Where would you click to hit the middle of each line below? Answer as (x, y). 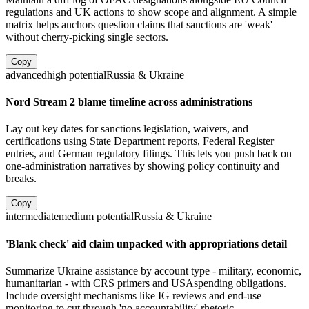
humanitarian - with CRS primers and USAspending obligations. (146, 283)
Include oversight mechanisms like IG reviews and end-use (133, 295)
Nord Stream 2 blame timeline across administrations (129, 102)
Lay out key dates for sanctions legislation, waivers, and (127, 129)
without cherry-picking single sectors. (87, 37)
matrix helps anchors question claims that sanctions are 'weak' (139, 24)
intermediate (32, 217)
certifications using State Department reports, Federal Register (140, 141)
